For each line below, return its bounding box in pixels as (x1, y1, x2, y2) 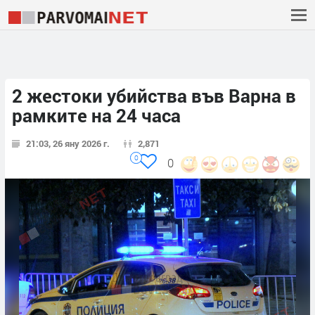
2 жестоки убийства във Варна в (12, 84, 296, 108)
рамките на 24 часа (12, 103, 181, 128)
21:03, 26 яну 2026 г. (26, 137, 110, 150)
